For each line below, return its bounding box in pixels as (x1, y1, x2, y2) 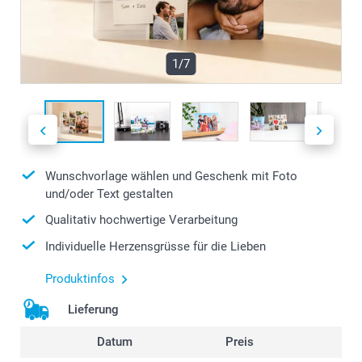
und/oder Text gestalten (45, 187, 173, 202)
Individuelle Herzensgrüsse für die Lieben (45, 238, 266, 254)
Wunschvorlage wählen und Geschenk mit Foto (45, 168, 297, 183)
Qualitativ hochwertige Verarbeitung (45, 213, 238, 228)
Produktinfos (45, 271, 115, 287)
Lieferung (68, 302, 119, 318)
